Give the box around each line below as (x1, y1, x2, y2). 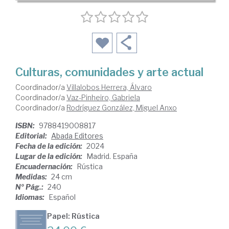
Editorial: (15, 131, 49, 140)
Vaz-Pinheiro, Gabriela (66, 93, 140, 102)
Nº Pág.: (15, 182, 45, 191)
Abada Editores (51, 131, 103, 140)
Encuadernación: (15, 162, 74, 171)
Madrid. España (86, 151, 138, 161)
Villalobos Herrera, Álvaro (66, 82, 152, 91)
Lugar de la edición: (15, 151, 84, 161)
